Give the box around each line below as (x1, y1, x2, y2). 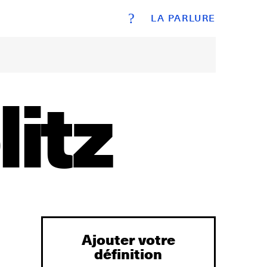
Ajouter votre (81, 230, 175, 248)
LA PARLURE (151, 13, 216, 24)
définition (94, 244, 163, 262)
